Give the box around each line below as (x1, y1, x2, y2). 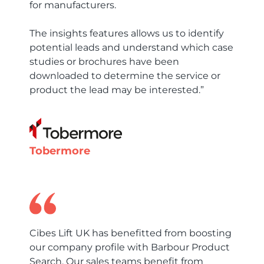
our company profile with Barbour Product (29, 242, 230, 253)
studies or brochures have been (29, 55, 179, 67)
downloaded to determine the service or (29, 70, 220, 81)
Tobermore (29, 144, 90, 157)
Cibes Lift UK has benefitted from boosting (29, 227, 232, 239)
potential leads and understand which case (29, 41, 233, 53)
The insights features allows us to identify (29, 27, 224, 39)
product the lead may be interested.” (29, 84, 204, 95)
